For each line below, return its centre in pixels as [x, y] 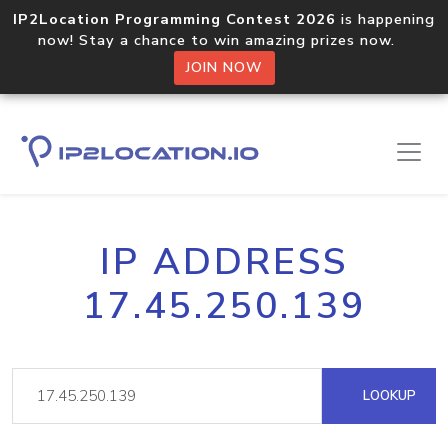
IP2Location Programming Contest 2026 [174, 19]
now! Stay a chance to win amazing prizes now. [224, 40]
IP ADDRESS [224, 262]
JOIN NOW [224, 67]
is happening [385, 19]
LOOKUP [387, 395]
